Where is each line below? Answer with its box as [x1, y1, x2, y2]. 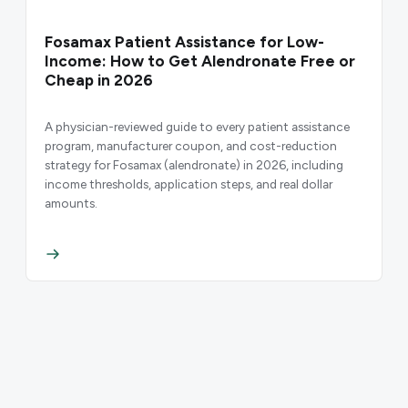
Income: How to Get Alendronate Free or [45, 52, 355, 71]
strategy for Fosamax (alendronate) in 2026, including [45, 157, 343, 172]
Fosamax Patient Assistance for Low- [45, 33, 324, 52]
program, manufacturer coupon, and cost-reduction [45, 138, 337, 153]
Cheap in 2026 [45, 71, 153, 90]
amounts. [45, 195, 97, 210]
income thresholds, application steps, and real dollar [45, 176, 332, 191]
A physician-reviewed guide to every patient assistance [45, 118, 350, 134]
